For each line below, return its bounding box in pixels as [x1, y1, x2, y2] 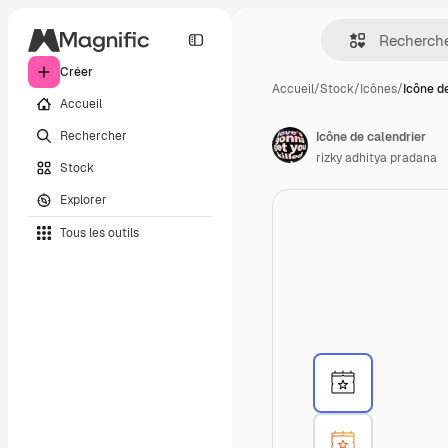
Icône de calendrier [316, 129, 426, 145]
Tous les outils [60, 224, 139, 241]
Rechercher [60, 127, 127, 144]
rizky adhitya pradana [316, 150, 437, 166]
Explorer [60, 191, 107, 208]
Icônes [360, 81, 397, 97]
